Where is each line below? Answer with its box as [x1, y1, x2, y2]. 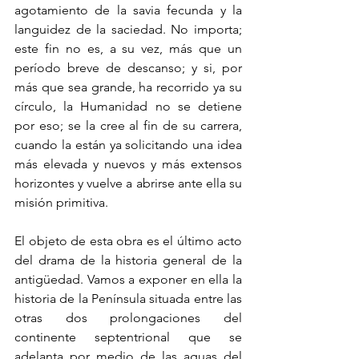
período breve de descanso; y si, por [14, 60, 242, 76]
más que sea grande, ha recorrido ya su [14, 79, 242, 95]
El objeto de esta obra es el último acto [14, 233, 242, 249]
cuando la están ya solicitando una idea [14, 137, 242, 153]
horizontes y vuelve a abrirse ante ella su [14, 175, 242, 192]
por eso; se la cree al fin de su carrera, [14, 118, 242, 134]
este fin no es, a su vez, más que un [14, 41, 242, 57]
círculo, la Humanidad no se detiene [14, 99, 242, 115]
